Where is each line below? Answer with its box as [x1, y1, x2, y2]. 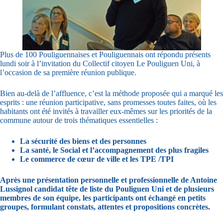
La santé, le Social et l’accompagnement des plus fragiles [20, 146, 211, 154]
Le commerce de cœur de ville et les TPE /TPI [20, 155, 176, 163]
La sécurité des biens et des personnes [20, 137, 148, 145]
